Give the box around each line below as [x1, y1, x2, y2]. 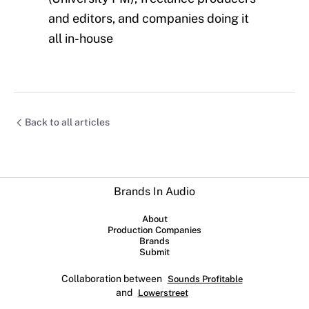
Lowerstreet [137, 287, 188, 298]
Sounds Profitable [167, 273, 243, 284]
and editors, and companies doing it [48, 11, 249, 26]
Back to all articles [25, 117, 110, 128]
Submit [139, 246, 170, 257]
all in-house [48, 31, 113, 46]
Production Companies [108, 224, 201, 235]
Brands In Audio [114, 184, 195, 198]
